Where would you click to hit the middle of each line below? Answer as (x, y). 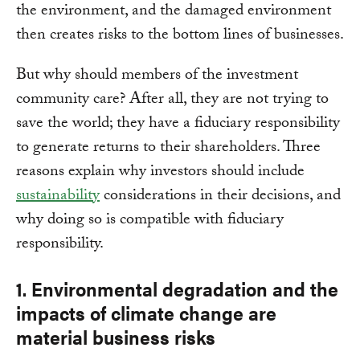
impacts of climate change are (146, 313)
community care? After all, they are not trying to (172, 101)
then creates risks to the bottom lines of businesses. (180, 37)
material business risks (116, 337)
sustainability (58, 197)
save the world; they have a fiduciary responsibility (178, 125)
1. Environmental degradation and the (177, 289)
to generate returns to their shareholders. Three (168, 149)
